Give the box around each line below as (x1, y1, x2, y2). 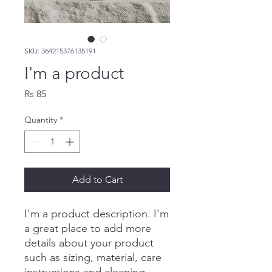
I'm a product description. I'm (24, 207, 169, 220)
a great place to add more (24, 222, 151, 235)
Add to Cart (72, 174, 123, 185)
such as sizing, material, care (24, 251, 161, 264)
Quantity (24, 114, 57, 125)
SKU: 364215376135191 (24, 46, 96, 55)
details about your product (24, 236, 154, 250)
